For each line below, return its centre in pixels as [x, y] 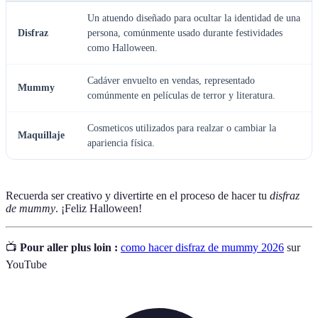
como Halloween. [122, 48]
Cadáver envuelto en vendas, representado [171, 80]
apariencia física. [121, 143]
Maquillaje [41, 135]
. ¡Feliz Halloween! [99, 208]
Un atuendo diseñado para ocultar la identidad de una [194, 18]
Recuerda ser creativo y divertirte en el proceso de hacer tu [138, 195]
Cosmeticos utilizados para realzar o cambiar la [182, 128]
